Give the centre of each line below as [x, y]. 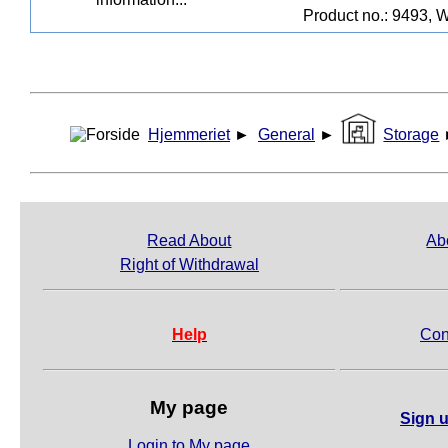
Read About [189, 240]
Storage [411, 134]
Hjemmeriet [189, 134]
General [286, 134]
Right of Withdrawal [189, 264]
